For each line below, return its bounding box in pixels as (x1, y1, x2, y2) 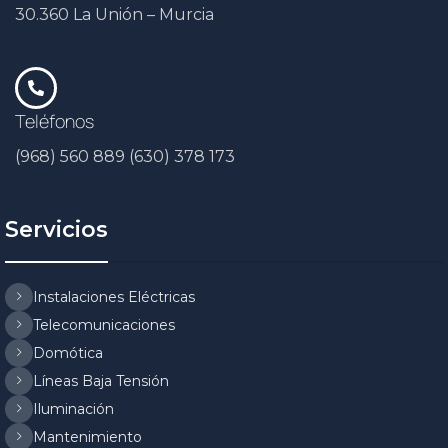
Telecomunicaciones (33, 315, 175, 334)
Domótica (33, 343, 103, 362)
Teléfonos (15, 108, 94, 133)
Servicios (5, 215, 108, 243)
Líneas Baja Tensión (33, 371, 169, 390)
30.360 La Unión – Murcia (15, 4, 214, 24)
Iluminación (33, 399, 114, 418)
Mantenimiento (33, 427, 142, 446)
